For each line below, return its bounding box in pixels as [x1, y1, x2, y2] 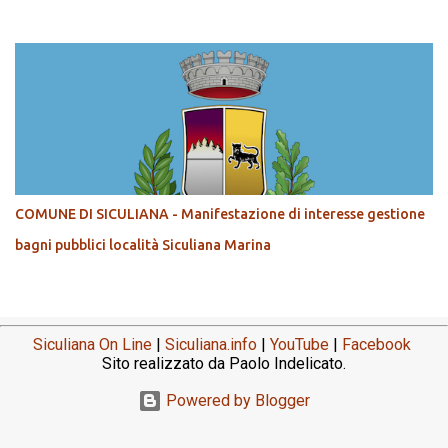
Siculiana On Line [33, 335, 152, 355]
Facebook [342, 335, 411, 355]
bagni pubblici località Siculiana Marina [15, 237, 271, 254]
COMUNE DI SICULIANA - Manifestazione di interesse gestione [15, 206, 425, 223]
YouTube [270, 335, 329, 355]
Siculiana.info [165, 335, 257, 355]
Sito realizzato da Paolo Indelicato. [102, 354, 346, 374]
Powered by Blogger [162, 391, 310, 411]
